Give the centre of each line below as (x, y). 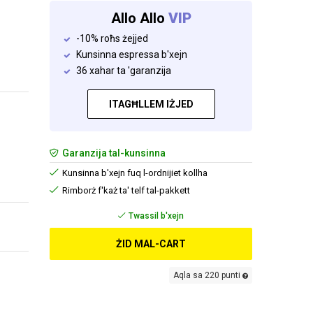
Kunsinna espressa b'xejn (132, 54)
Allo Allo (139, 18)
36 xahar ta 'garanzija (124, 71)
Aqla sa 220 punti (208, 275)
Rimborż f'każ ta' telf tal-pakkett (125, 190)
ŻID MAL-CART (151, 244)
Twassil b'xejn (155, 216)
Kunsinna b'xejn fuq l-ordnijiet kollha (134, 173)
